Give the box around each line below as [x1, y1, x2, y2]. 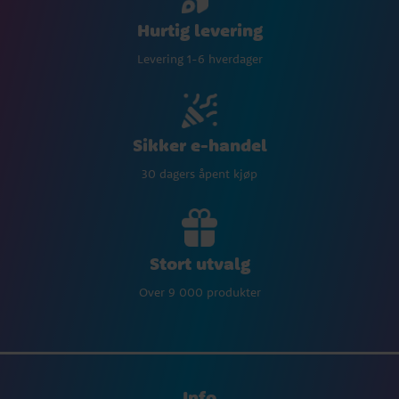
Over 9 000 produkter [138, 284, 261, 301]
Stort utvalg [149, 252, 250, 275]
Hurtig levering [136, 18, 263, 41]
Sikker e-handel [132, 134, 267, 157]
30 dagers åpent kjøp [142, 166, 257, 183]
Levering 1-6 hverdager [136, 50, 263, 67]
